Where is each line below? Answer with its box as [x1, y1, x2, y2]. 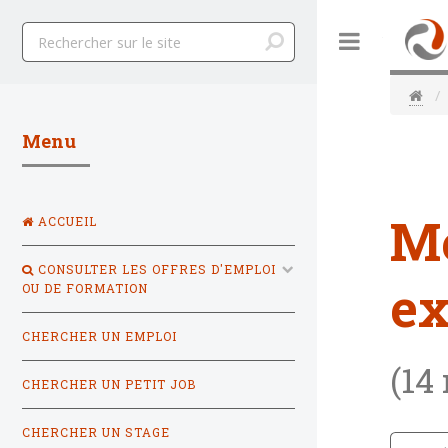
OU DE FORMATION [22, 280, 148, 296]
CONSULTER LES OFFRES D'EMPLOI [34, 261, 276, 277]
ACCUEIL [34, 213, 97, 229]
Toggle [382, 32, 425, 50]
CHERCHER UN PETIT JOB [22, 376, 196, 392]
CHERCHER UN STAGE [22, 424, 170, 440]
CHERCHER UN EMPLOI [22, 328, 177, 344]
